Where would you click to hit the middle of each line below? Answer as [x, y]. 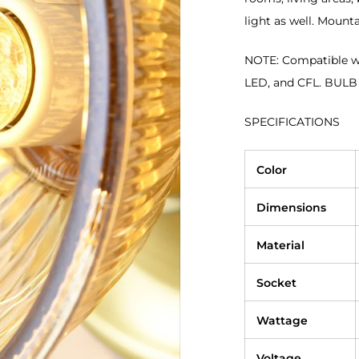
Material [280, 246]
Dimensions [291, 208]
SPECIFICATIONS [292, 122]
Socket [276, 283]
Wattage [282, 321]
